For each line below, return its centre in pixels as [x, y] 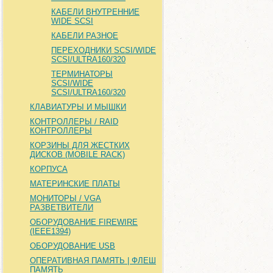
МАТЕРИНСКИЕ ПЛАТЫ [75, 184]
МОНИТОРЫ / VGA [66, 198]
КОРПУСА [49, 169]
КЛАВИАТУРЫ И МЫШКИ [78, 107]
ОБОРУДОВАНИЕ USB [73, 246]
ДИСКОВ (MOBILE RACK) [77, 154]
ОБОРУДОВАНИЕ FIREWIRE [84, 222]
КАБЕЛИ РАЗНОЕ [85, 36]
